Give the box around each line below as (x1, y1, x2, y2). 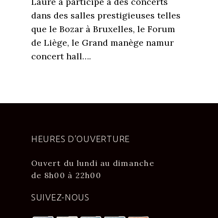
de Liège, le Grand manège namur (31, 37, 174, 48)
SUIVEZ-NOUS (31, 192, 90, 202)
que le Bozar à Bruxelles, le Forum (31, 23, 175, 35)
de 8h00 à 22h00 (31, 170, 101, 180)
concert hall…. (31, 51, 91, 62)
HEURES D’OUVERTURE (31, 134, 130, 144)
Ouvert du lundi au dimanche (31, 158, 155, 168)
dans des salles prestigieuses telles (31, 10, 181, 21)
